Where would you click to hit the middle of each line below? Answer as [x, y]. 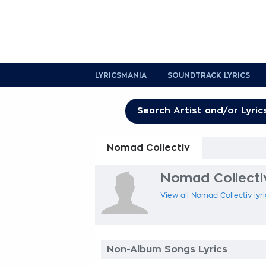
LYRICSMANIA [121, 75]
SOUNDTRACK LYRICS [209, 75]
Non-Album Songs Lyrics [167, 249]
